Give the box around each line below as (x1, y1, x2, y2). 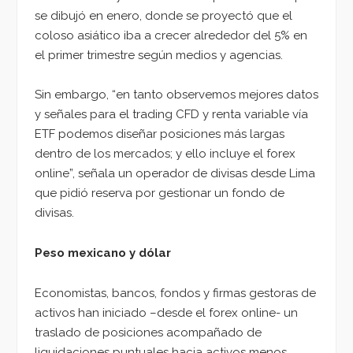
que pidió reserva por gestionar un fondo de (35, 186, 284, 201)
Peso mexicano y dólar (35, 246, 171, 261)
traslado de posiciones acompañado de (35, 325, 262, 340)
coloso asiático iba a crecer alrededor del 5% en (35, 28, 307, 43)
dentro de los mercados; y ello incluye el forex (35, 147, 295, 162)
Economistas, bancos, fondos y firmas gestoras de (35, 285, 316, 300)
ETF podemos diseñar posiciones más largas (35, 127, 284, 142)
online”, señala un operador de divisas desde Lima (35, 166, 315, 181)
